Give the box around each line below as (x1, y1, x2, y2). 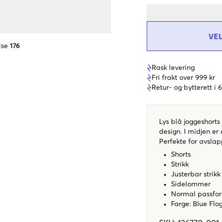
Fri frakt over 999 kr (152, 74, 215, 81)
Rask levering (152, 64, 195, 71)
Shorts (171, 151, 193, 158)
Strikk (171, 161, 189, 168)
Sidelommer (171, 180, 211, 188)
